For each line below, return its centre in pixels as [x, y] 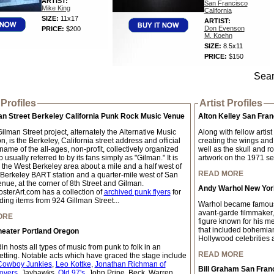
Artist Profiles [231, 103]
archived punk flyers [137, 192]
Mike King [56, 8]
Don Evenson [224, 28]
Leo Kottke [73, 264]
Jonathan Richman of [130, 264]
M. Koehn [218, 35]
